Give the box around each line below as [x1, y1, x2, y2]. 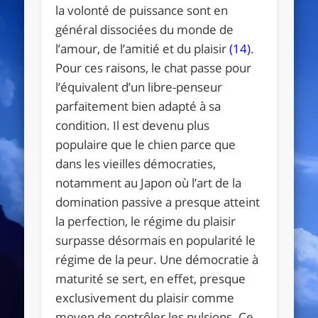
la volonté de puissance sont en [55, 1, 229, 18]
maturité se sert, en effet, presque [55, 270, 246, 287]
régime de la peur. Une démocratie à [55, 251, 259, 268]
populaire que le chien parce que [55, 136, 236, 153]
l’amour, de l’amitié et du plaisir [55, 40, 230, 57]
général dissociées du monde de [55, 21, 234, 38]
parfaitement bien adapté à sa [55, 97, 221, 114]
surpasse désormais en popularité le [55, 231, 256, 248]
